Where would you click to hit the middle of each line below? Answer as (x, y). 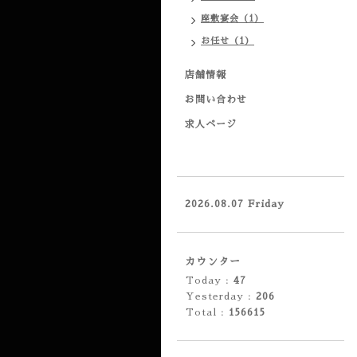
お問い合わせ (216, 100)
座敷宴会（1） (232, 19)
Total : (207, 312)
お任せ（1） (228, 41)
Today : (210, 280)
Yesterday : (221, 296)
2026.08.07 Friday (235, 204)
